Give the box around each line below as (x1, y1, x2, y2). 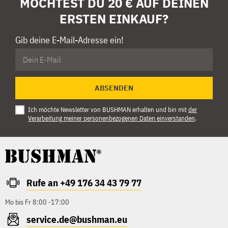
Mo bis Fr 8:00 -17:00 (5, 197, 69, 207)
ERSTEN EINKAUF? (60, 10, 168, 27)
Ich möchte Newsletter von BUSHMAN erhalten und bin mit (28, 105, 188, 114)
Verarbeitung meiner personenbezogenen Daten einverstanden (28, 113, 195, 123)
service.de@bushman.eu (26, 213, 127, 225)
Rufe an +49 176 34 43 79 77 (26, 176, 141, 189)
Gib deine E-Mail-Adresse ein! (15, 34, 124, 46)
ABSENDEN (95, 83, 133, 93)
